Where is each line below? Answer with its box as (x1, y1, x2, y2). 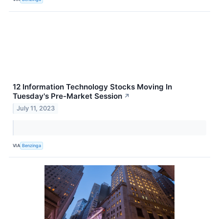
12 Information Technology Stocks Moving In (13, 82, 172, 91)
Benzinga (22, 142, 42, 148)
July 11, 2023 (17, 105, 55, 112)
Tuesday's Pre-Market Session (13, 91, 122, 101)
